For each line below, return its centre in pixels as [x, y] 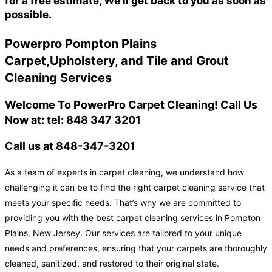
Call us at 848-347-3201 [70, 146]
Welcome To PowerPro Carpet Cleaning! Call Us [131, 105]
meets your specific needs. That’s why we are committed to [123, 203]
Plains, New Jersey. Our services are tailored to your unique [123, 233]
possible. [28, 14]
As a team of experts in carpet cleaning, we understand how [124, 172]
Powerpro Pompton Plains [81, 44]
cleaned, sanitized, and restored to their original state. [112, 263]
